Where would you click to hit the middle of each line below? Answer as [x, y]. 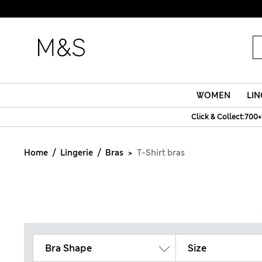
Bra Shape [68, 248]
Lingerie [77, 153]
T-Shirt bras [161, 153]
